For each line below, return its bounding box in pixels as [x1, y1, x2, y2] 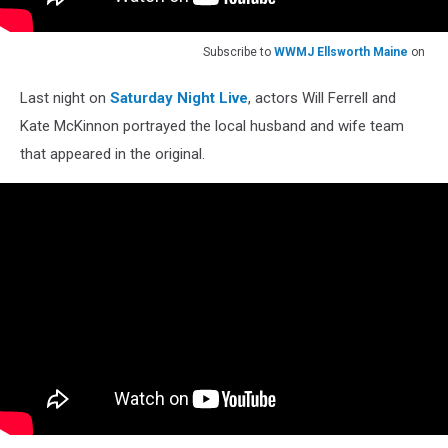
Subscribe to [203, 44, 274, 59]
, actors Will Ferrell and [248, 88, 396, 107]
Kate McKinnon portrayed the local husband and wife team [20, 116, 404, 135]
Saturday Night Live [110, 88, 248, 107]
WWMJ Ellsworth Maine [274, 44, 408, 59]
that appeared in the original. [20, 144, 205, 163]
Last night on [20, 88, 110, 107]
